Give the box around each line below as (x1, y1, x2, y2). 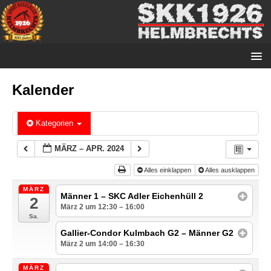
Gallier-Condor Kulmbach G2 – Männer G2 (60, 227, 234, 238)
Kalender (12, 82, 74, 99)
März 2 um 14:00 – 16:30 (60, 239, 145, 248)
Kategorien (36, 119, 76, 128)
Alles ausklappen (203, 166, 256, 174)
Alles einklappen (142, 166, 193, 174)
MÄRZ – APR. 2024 (54, 144, 125, 154)
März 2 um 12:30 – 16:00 (60, 202, 145, 211)
